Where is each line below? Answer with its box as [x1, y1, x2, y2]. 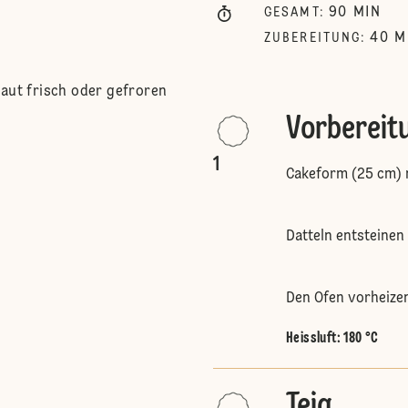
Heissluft [286, 331, 337, 346]
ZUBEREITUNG [264, 32, 362, 45]
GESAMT [264, 6, 320, 19]
